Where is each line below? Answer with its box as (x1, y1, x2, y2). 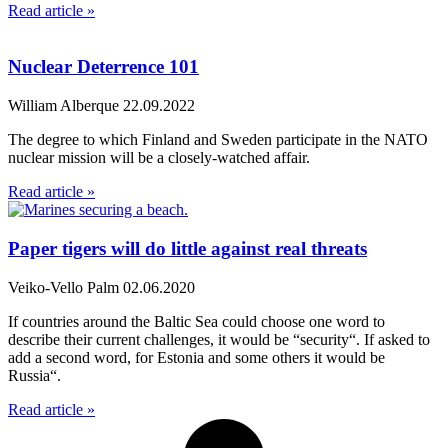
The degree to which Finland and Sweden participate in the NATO (8, 131, 428, 149)
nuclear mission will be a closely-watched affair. (8, 149, 310, 167)
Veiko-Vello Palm (8, 278, 123, 296)
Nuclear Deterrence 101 (8, 56, 199, 78)
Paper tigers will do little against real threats (8, 237, 367, 259)
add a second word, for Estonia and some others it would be (8, 348, 385, 366)
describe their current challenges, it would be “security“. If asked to (8, 330, 430, 348)
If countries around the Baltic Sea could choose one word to (8, 312, 385, 330)
